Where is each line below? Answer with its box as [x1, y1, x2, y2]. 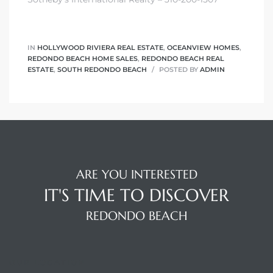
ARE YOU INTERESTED [76, 166, 197, 182]
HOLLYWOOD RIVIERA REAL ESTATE [37, 43, 163, 52]
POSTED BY [157, 65, 200, 74]
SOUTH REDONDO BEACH [57, 65, 147, 74]
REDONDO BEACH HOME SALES [27, 54, 138, 63]
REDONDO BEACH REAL [141, 54, 224, 63]
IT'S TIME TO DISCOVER [44, 184, 229, 206]
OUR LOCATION [9, 257, 86, 267]
